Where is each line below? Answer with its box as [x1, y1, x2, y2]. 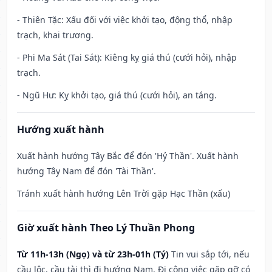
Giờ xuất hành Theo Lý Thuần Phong [17, 221, 195, 235]
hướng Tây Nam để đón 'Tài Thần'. [17, 165, 156, 177]
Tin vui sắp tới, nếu [171, 248, 250, 260]
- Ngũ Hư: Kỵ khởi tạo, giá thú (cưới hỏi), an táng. [17, 89, 217, 101]
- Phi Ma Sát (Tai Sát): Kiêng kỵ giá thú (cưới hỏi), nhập [17, 52, 237, 64]
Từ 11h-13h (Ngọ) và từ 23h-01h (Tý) [17, 248, 169, 260]
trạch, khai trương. [17, 29, 93, 41]
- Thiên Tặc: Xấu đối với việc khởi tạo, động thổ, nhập [17, 14, 233, 26]
